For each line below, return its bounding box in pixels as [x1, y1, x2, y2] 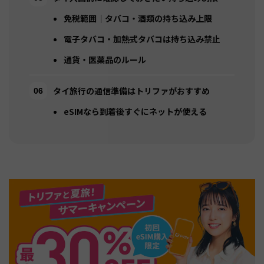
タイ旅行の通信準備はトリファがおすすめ [53, 84, 210, 97]
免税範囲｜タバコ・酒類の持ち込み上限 [64, 12, 212, 24]
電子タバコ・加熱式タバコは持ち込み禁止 [64, 32, 220, 45]
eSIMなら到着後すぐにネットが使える [64, 105, 207, 117]
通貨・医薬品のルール [64, 53, 146, 65]
